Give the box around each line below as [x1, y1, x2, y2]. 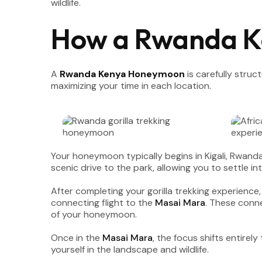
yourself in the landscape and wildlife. [51, 243, 209, 256]
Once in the [51, 232, 102, 244]
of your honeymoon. [51, 208, 137, 220]
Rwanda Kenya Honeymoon [60, 68, 185, 80]
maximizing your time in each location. [51, 80, 211, 92]
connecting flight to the [51, 196, 155, 209]
